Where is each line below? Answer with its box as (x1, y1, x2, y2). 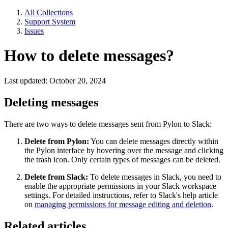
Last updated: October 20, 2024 (4, 76, 106, 85)
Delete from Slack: (24, 172, 88, 181)
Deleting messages (4, 95, 98, 109)
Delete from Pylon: (24, 136, 89, 146)
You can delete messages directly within (89, 136, 218, 146)
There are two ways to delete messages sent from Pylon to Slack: (4, 119, 212, 128)
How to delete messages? (4, 46, 174, 65)
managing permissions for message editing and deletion (35, 199, 211, 209)
